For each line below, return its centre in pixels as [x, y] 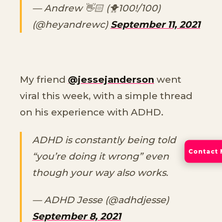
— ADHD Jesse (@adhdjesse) [100, 200]
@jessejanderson [111, 80]
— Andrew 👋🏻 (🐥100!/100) [96, 8]
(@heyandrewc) [71, 25]
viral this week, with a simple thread [106, 96]
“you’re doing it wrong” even [100, 156]
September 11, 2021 [155, 25]
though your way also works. [100, 172]
